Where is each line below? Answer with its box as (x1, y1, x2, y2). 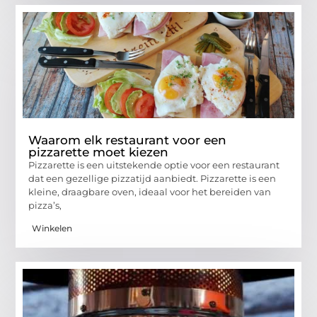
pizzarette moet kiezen (28, 145, 169, 160)
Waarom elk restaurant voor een (28, 133, 227, 148)
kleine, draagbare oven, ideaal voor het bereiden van (28, 186, 272, 198)
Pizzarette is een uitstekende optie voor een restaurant (28, 159, 280, 171)
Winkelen (32, 223, 73, 234)
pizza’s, (28, 200, 62, 212)
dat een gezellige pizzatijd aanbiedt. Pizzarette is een (28, 173, 277, 185)
